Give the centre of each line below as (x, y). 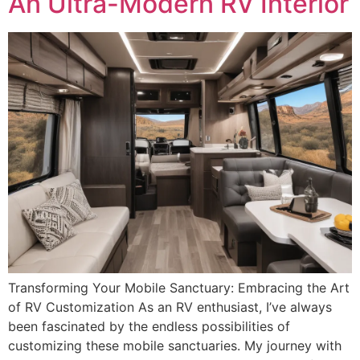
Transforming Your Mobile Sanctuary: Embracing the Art (179, 287)
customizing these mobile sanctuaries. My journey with (175, 345)
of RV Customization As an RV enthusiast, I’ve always (170, 307)
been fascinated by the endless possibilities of (149, 326)
